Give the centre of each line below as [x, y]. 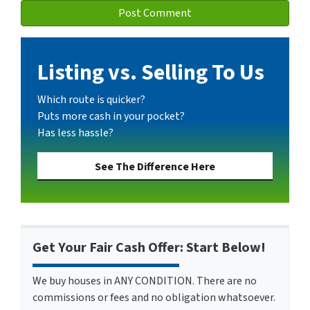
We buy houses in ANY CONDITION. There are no [145, 281]
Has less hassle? [75, 133]
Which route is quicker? [91, 100]
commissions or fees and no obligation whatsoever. [154, 298]
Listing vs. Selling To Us [151, 73]
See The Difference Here [155, 167]
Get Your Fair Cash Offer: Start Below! [149, 248]
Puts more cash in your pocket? [111, 117]
